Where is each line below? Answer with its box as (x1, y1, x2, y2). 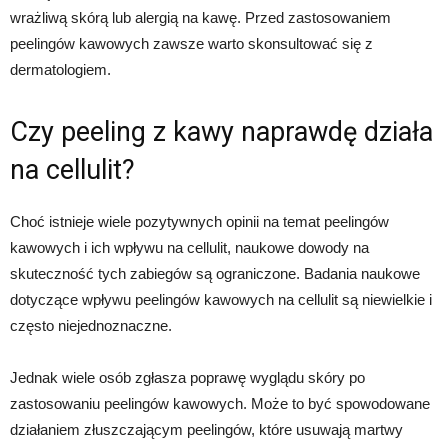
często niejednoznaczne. (10, 317, 172, 335)
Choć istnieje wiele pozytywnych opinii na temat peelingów (10, 213, 389, 231)
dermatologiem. (10, 61, 111, 79)
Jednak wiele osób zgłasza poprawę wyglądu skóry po (10, 369, 365, 387)
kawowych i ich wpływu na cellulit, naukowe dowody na (10, 239, 369, 257)
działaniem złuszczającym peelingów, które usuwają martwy (10, 421, 403, 439)
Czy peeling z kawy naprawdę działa (10, 116, 433, 149)
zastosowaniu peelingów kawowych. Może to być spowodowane (10, 395, 430, 413)
